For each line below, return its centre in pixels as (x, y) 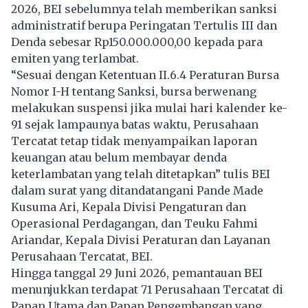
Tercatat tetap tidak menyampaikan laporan (134, 141)
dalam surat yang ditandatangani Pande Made (137, 190)
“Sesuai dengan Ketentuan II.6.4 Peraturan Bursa (145, 75)
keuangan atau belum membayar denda (119, 157)
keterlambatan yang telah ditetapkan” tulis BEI (141, 174)
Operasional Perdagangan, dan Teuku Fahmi (134, 223)
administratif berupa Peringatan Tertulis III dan (144, 25)
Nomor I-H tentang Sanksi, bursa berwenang (134, 91)
